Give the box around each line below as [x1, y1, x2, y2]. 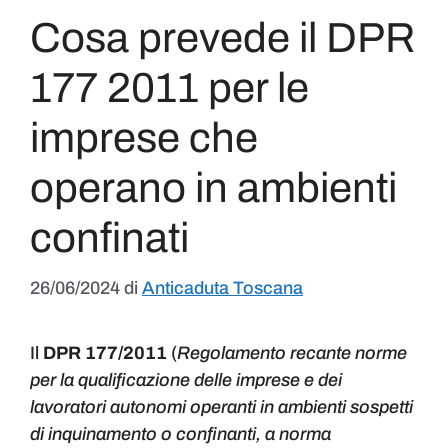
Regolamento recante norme [177, 343, 407, 364]
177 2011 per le [30, 65, 309, 112]
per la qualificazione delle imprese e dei [30, 370, 342, 391]
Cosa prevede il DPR [30, 15, 416, 62]
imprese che [30, 115, 258, 162]
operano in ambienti [30, 165, 397, 212]
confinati [30, 215, 189, 262]
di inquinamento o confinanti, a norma [30, 424, 331, 445]
